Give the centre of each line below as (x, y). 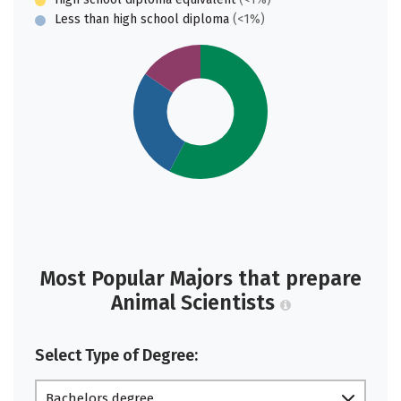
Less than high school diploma (142, 20)
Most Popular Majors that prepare (200, 279)
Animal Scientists (195, 303)
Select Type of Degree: (116, 356)
